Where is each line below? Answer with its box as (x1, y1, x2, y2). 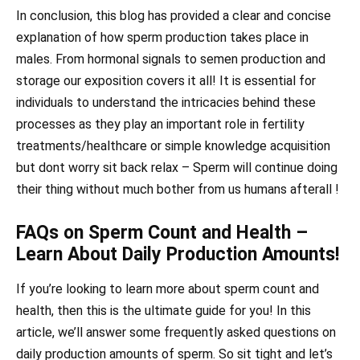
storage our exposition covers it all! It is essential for (16, 72, 316, 88)
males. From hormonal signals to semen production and (16, 51, 325, 67)
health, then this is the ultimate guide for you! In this (16, 302, 311, 318)
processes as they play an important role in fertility (16, 116, 305, 132)
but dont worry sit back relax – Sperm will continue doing (16, 159, 337, 175)
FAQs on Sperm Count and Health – (16, 221, 308, 243)
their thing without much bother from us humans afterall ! (16, 181, 339, 197)
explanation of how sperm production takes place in (16, 29, 309, 45)
